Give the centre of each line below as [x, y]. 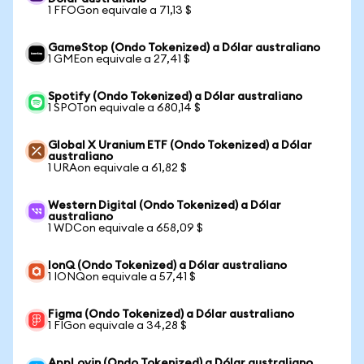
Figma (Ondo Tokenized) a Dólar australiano [171, 314]
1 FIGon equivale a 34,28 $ [117, 326]
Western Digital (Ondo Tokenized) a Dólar [165, 206]
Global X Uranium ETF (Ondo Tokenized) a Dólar [180, 145]
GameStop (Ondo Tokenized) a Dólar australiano [184, 48]
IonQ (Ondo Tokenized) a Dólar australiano [167, 266]
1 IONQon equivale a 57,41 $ [122, 277]
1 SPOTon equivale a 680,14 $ [124, 108]
